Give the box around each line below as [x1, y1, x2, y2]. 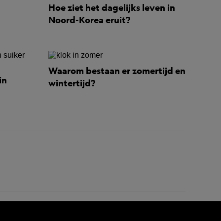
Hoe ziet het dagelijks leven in [48, 1, 175, 13]
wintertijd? [48, 77, 95, 89]
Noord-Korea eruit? [48, 14, 130, 26]
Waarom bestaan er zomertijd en [48, 65, 185, 76]
